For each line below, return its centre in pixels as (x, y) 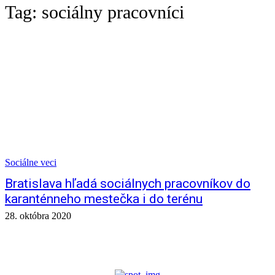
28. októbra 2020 (38, 216)
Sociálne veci (31, 162)
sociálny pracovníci (113, 12)
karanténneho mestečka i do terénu (104, 199)
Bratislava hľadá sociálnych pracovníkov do (128, 184)
